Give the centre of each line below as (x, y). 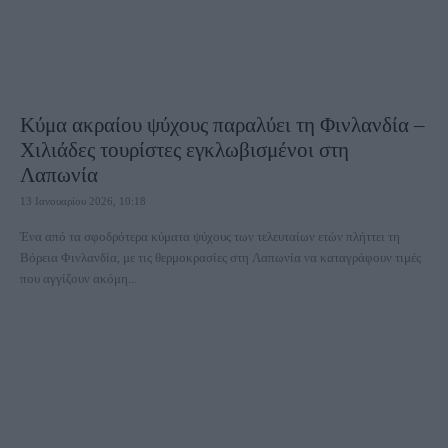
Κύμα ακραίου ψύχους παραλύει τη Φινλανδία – (222, 125)
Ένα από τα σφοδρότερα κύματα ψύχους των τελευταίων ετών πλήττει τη (210, 236)
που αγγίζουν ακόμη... (78, 278)
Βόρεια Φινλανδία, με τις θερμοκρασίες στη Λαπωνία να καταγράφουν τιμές (220, 257)
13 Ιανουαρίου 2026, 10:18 (83, 201)
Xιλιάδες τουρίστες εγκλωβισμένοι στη (184, 150)
